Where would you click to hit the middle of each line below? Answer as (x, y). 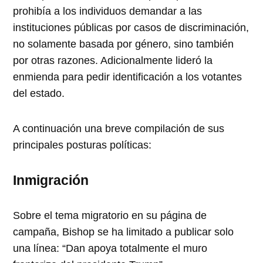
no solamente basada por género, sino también (124, 44)
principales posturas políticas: (82, 145)
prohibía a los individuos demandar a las (108, 11)
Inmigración (51, 180)
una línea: (38, 248)
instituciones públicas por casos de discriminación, (131, 27)
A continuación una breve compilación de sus (119, 128)
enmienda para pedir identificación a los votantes (128, 77)
